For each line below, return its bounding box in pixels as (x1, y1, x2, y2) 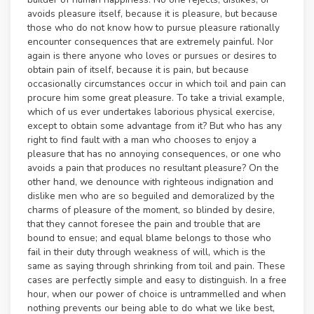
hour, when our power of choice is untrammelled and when (27, 287, 286, 301)
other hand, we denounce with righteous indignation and (27, 175, 273, 189)
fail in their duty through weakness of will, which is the (27, 245, 266, 259)
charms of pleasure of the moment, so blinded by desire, (27, 203, 275, 217)
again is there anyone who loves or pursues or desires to (27, 49, 277, 63)
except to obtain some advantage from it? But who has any (27, 119, 282, 133)
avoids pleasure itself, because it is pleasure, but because (27, 7, 278, 21)
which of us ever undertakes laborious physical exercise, (27, 105, 275, 119)
